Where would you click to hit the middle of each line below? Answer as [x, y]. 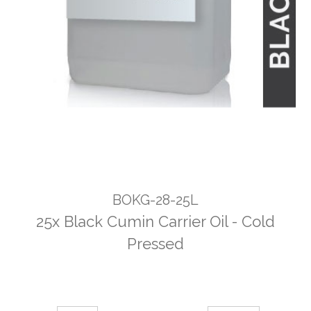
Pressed [155, 244]
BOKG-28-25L [155, 200]
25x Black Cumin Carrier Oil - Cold [155, 222]
